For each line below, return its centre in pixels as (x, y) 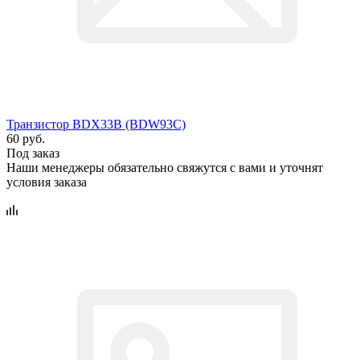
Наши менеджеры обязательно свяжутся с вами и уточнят (165, 167)
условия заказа (47, 182)
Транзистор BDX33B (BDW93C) (96, 124)
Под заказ (33, 153)
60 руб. (26, 138)
